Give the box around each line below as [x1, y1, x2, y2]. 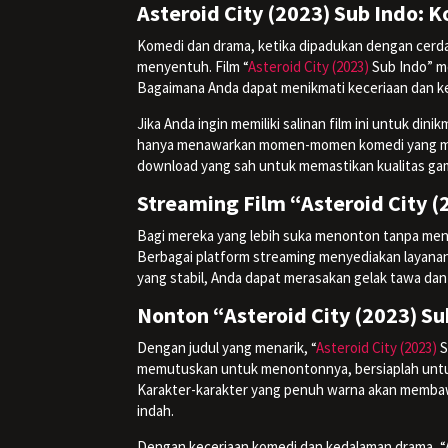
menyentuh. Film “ [137, 56, 248, 76]
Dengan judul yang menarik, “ [137, 337, 316, 357]
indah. [137, 400, 174, 420]
